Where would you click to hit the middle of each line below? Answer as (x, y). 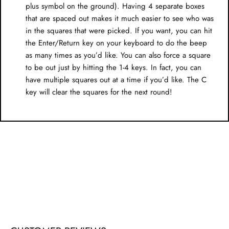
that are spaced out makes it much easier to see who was (120, 19)
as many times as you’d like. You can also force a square (118, 55)
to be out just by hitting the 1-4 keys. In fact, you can (113, 68)
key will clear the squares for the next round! (99, 92)
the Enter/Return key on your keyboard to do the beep (116, 43)
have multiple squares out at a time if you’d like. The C (116, 80)
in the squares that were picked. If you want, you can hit (119, 31)
